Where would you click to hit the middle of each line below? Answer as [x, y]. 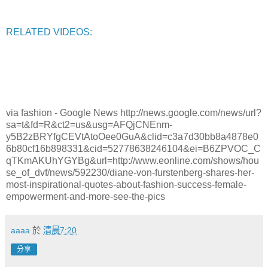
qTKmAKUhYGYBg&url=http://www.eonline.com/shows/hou [133, 161]
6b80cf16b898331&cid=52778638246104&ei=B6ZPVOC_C [133, 149]
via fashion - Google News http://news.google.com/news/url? [134, 113]
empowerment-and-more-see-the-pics [86, 197]
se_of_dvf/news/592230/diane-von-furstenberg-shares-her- [130, 173]
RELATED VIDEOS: [49, 32]
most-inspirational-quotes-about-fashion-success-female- [126, 185]
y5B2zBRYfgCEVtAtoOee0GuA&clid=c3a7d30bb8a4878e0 [132, 137]
